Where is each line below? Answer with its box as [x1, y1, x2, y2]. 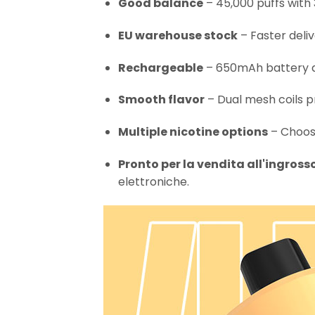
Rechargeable [117, 59, 203, 76]
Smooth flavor [117, 91, 205, 108]
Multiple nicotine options [117, 124, 268, 141]
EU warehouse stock [117, 27, 238, 44]
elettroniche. [117, 173, 189, 190]
